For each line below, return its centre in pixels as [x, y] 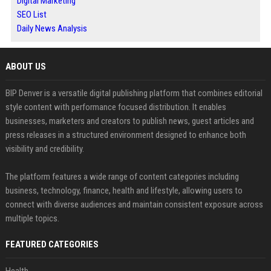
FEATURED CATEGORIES [52, 244]
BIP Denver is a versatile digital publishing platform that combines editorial [134, 93]
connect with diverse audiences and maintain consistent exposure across [134, 204]
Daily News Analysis [52, 28]
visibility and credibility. [44, 149]
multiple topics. [32, 218]
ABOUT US [25, 67]
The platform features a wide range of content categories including [122, 177]
